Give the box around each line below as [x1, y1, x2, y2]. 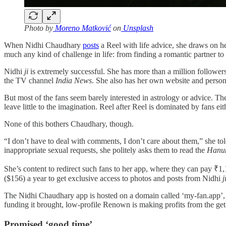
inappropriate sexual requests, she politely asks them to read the [4, 146, 207, 155]
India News [55, 76, 92, 85]
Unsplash [121, 24, 153, 33]
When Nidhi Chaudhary [4, 41, 83, 50]
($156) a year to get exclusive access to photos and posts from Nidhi [4, 174, 222, 183]
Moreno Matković [53, 24, 111, 33]
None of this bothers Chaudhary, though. [4, 120, 136, 129]
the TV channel [4, 76, 55, 85]
